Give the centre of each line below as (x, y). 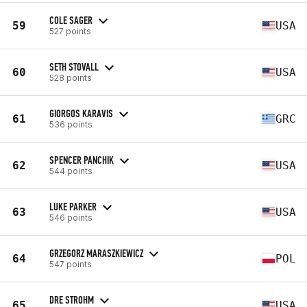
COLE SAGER (71, 20)
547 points (71, 264)
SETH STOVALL (74, 66)
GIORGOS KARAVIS (81, 113)
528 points (71, 77)
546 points (71, 217)
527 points (70, 31)
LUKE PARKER (73, 206)
